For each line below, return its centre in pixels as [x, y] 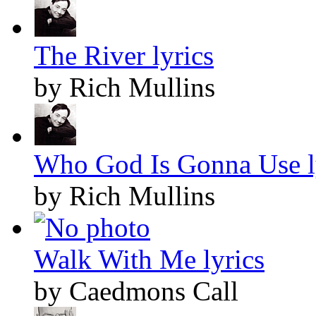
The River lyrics [124, 55]
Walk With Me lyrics [149, 259]
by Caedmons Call [136, 291]
